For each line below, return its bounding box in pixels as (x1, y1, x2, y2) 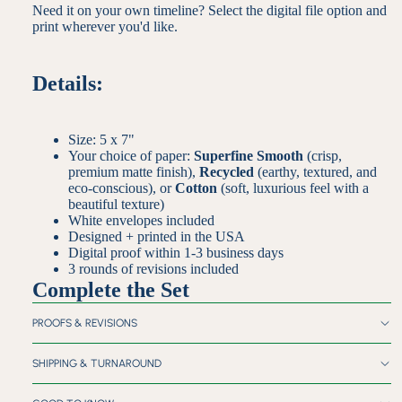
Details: (32, 71, 103, 95)
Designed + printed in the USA (68, 228, 245, 244)
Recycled (199, 163, 254, 179)
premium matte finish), (68, 163, 199, 179)
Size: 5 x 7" (68, 131, 135, 147)
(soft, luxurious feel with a (217, 179, 369, 196)
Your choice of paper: (68, 147, 194, 163)
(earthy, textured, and (254, 163, 377, 179)
